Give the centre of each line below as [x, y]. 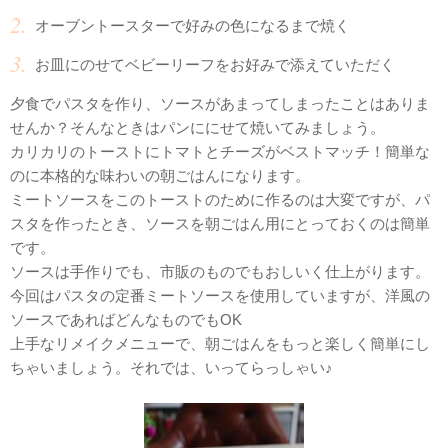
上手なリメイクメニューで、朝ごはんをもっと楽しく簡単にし [220, 343]
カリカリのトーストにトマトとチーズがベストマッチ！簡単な [220, 151]
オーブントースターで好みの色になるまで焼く [192, 25]
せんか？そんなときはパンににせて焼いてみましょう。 [197, 127]
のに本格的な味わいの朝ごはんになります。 [160, 175]
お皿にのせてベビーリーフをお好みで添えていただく [215, 64]
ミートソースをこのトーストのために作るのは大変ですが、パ [220, 199]
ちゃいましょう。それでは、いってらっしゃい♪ [171, 367]
